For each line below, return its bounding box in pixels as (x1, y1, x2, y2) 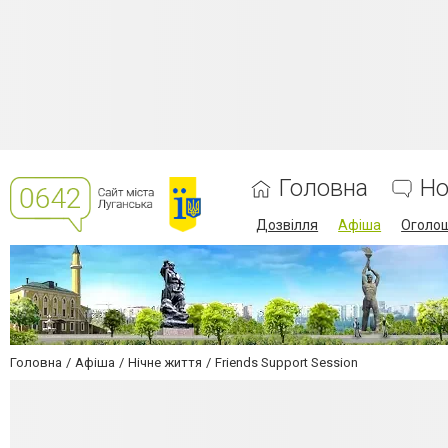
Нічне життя (128, 355, 202, 370)
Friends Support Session (215, 355, 358, 370)
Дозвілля (256, 217, 319, 233)
